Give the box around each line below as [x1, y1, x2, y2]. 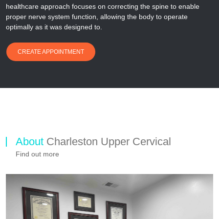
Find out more [16, 150, 59, 158]
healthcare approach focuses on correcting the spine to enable [6, 2, 199, 10]
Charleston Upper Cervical [46, 135, 171, 148]
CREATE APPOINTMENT [18, 48, 84, 55]
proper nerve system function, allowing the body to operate [6, 12, 188, 21]
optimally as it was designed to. [6, 22, 102, 31]
